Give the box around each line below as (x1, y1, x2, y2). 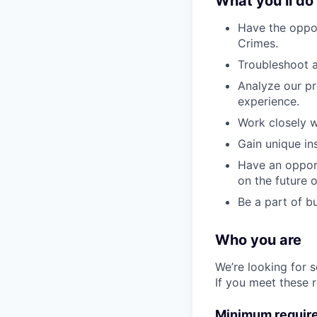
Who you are (215, 231, 301, 248)
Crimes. (238, 36, 278, 50)
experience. (238, 94, 299, 108)
